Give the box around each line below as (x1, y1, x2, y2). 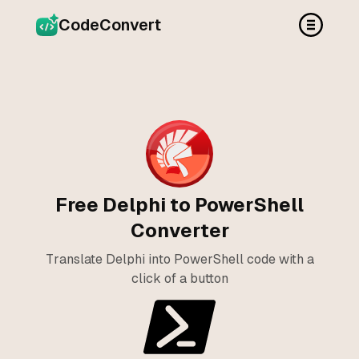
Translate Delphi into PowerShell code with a (45, 252, 314, 267)
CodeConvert (58, 16, 161, 34)
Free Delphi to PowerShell (55, 194, 304, 216)
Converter (130, 220, 229, 241)
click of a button (131, 271, 228, 286)
